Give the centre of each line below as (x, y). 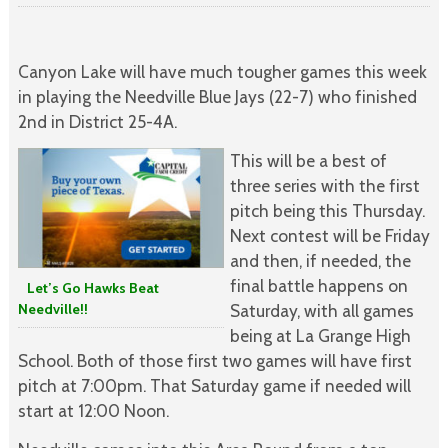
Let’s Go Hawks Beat (88, 287)
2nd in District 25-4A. (97, 122)
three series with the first (324, 186)
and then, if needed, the (320, 261)
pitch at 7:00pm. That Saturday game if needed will (214, 386)
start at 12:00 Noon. (93, 411)
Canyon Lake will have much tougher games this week (222, 72)
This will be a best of (308, 161)
